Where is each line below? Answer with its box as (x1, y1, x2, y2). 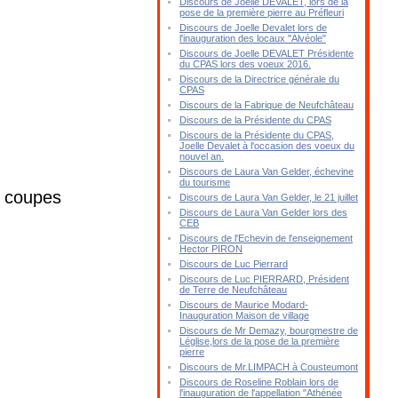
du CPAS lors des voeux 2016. (179, 59, 311, 69)
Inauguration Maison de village (179, 310, 309, 321)
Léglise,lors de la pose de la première (179, 336, 339, 346)
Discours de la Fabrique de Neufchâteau (179, 99, 354, 110)
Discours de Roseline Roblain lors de (179, 377, 338, 387)
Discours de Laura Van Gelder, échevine (179, 166, 354, 177)
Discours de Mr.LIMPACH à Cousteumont (179, 362, 358, 372)
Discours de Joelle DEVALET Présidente (179, 48, 354, 59)
